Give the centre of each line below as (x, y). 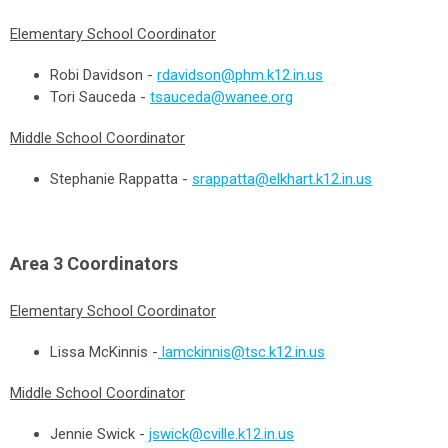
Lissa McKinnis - (104, 352)
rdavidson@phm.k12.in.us (240, 75)
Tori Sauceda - (100, 97)
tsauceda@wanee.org (221, 97)
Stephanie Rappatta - (121, 179)
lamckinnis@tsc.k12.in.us (243, 352)
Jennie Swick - (99, 434)
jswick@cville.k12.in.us (221, 434)
